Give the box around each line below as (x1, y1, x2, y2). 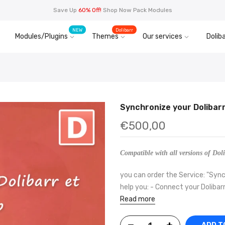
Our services (143, 32, 182, 41)
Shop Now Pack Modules (102, 7, 172, 14)
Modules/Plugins (15, 32, 68, 41)
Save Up (53, 7, 78, 14)
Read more (120, 195, 155, 203)
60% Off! (78, 7, 101, 14)
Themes (92, 32, 119, 41)
